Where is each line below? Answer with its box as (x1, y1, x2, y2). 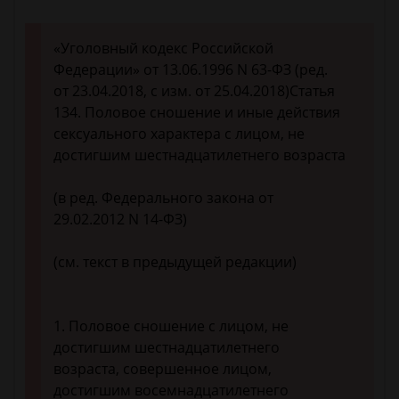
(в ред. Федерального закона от (53, 188, 273, 208)
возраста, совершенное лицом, (53, 359, 272, 379)
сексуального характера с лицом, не (53, 124, 305, 144)
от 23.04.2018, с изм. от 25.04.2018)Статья (53, 81, 335, 102)
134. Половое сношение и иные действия (53, 102, 340, 123)
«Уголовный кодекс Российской (53, 38, 273, 59)
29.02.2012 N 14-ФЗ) (53, 209, 187, 230)
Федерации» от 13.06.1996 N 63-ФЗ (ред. (53, 60, 328, 80)
